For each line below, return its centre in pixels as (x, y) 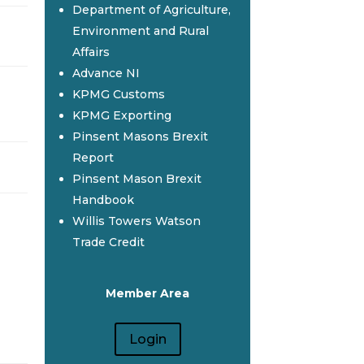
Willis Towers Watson (136, 221)
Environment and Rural (140, 31)
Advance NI (106, 74)
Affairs (91, 52)
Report (93, 158)
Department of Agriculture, (151, 10)
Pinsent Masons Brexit (140, 137)
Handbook (103, 200)
